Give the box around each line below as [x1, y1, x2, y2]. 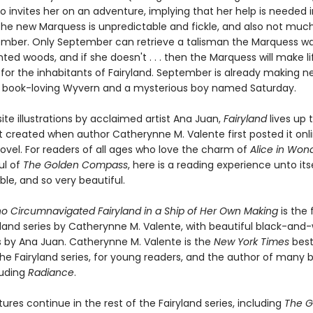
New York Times [213, 235, 292, 249]
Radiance [27, 265, 74, 279]
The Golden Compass [22, 158, 128, 172]
